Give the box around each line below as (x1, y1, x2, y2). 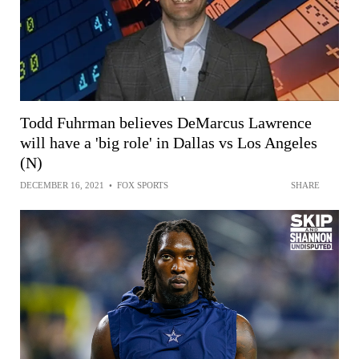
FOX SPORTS (117, 180, 168, 190)
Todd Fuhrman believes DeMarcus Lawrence (20, 114, 312, 131)
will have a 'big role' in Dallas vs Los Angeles (20, 134, 317, 151)
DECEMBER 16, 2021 (20, 180, 104, 190)
